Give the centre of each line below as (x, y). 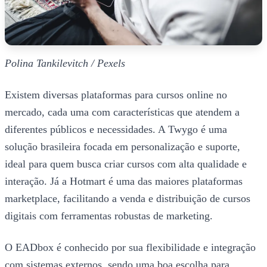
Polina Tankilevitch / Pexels (65, 63)
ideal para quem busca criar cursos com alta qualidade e (126, 164)
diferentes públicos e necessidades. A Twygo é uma (116, 130)
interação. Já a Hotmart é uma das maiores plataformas (124, 181)
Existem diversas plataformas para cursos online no (116, 95)
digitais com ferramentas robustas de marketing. (109, 216)
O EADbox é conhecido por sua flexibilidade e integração (130, 248)
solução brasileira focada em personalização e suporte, (122, 147)
